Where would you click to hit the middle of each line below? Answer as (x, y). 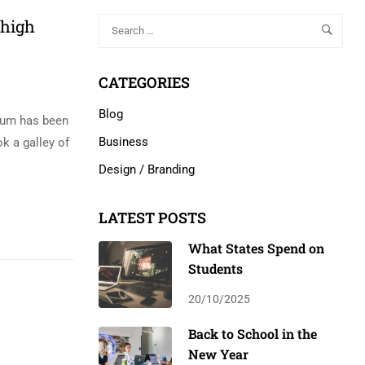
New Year (218, 354)
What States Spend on (256, 248)
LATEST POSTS (152, 217)
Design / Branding (147, 169)
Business (123, 141)
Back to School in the (253, 333)
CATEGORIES (144, 82)
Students (215, 268)
